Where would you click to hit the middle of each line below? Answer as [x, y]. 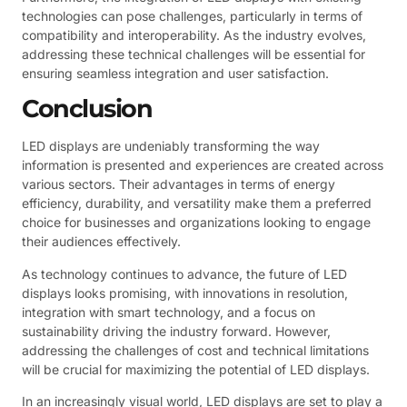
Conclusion [87, 109]
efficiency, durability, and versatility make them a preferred [197, 203]
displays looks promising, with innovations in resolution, [185, 293]
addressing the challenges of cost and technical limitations [195, 350]
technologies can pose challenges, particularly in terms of [192, 15]
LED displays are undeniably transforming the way [171, 146]
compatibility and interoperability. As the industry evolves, [194, 35]
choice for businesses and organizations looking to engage [196, 223]
